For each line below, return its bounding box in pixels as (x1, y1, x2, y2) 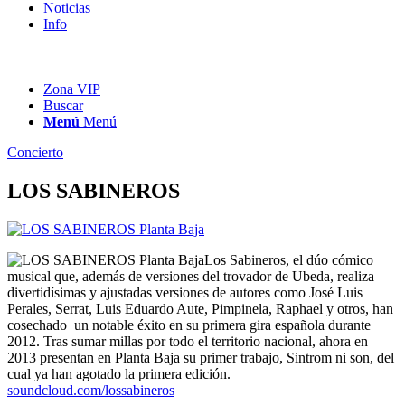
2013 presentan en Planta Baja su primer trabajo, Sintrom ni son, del (7, 349, 394, 365)
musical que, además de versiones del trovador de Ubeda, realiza (7, 268, 374, 284)
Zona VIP (43, 81, 100, 97)
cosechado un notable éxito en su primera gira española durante (7, 316, 371, 333)
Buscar (43, 98, 83, 113)
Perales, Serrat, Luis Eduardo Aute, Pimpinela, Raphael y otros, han (7, 300, 393, 316)
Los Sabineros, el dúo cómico (204, 251, 373, 268)
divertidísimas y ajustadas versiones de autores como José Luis (7, 284, 363, 300)
